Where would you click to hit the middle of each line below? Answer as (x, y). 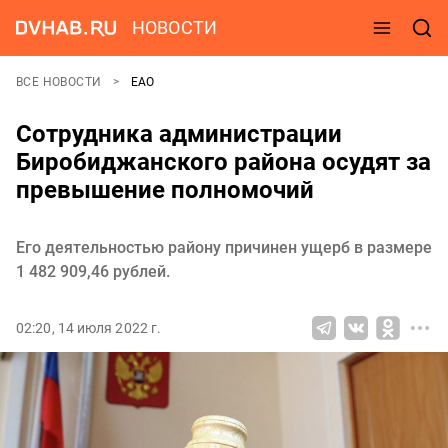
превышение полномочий (165, 190)
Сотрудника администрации (179, 134)
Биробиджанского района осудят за (223, 162)
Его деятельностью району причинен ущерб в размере (224, 247)
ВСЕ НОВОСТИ (60, 82)
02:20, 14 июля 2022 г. (89, 328)
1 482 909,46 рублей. (93, 271)
